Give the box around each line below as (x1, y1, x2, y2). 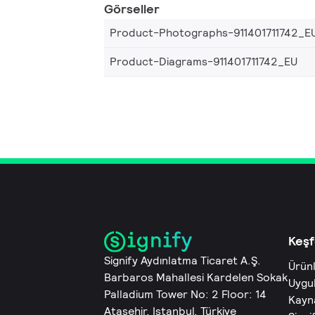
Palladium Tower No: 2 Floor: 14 (104, 287, 266, 302)
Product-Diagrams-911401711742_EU (110, 54, 297, 70)
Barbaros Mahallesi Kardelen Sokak (104, 270, 288, 285)
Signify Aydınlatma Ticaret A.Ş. (104, 253, 261, 269)
